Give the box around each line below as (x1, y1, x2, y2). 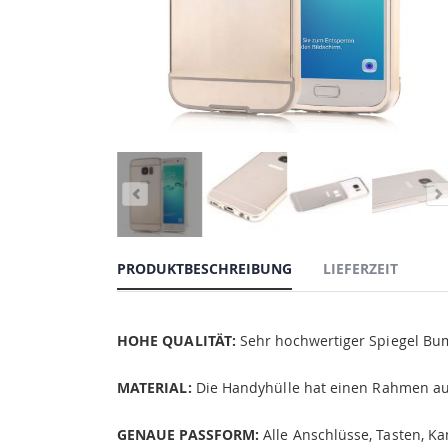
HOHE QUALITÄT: (117, 331, 236, 351)
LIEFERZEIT (323, 259, 398, 279)
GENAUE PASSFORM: (117, 425, 260, 445)
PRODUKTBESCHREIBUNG (117, 259, 292, 279)
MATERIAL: (117, 378, 192, 398)
